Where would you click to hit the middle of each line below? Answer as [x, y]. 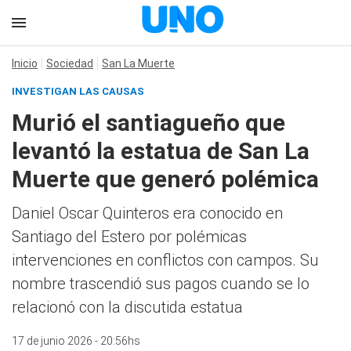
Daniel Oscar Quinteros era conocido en [147, 213]
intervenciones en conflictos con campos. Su [165, 260]
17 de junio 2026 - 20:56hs [76, 341]
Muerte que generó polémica [165, 179]
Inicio [25, 63]
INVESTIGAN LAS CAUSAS [78, 91]
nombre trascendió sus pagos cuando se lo [161, 284]
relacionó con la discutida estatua [127, 307]
